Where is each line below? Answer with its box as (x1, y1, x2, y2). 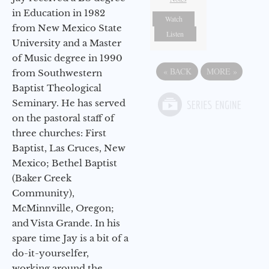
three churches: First (12, 127, 106, 139)
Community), (12, 187, 74, 199)
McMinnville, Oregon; (12, 202, 114, 214)
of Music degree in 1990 (12, 52, 122, 64)
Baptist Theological (12, 82, 101, 94)
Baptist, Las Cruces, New (12, 142, 125, 154)
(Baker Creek (12, 172, 71, 184)
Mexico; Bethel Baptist (12, 157, 117, 169)
